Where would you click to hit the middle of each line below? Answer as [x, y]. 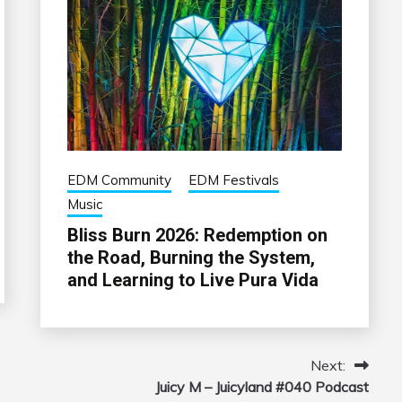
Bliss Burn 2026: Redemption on [197, 236]
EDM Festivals [233, 180]
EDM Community [119, 180]
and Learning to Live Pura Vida [192, 280]
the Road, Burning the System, [191, 258]
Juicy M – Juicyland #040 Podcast [262, 387]
